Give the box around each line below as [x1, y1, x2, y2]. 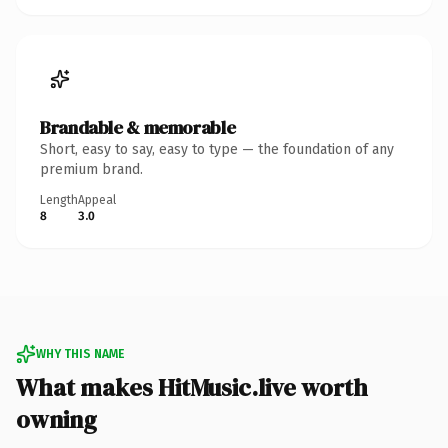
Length [40, 192, 78, 207]
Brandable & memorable [40, 114, 236, 140]
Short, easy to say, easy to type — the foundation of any [40, 140, 394, 158]
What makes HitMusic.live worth [16, 370, 368, 404]
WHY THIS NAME [36, 346, 124, 361]
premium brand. [40, 160, 143, 178]
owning [16, 402, 97, 436]
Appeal [78, 192, 116, 207]
